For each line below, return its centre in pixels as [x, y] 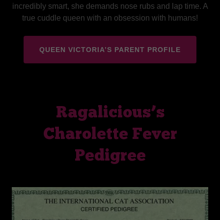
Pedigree [110, 156]
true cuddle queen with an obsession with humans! [110, 18]
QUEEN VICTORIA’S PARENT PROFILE [110, 49]
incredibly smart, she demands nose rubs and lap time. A [110, 6]
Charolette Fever [110, 135]
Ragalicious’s [110, 113]
